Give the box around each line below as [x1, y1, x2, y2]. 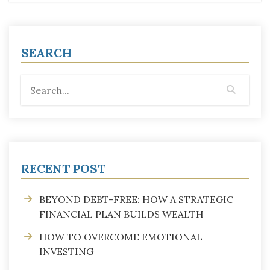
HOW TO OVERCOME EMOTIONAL [39, 230, 202, 243]
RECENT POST [21, 160, 105, 176]
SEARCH [21, 45, 72, 60]
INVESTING [39, 245, 93, 257]
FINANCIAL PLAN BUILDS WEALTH [39, 207, 204, 220]
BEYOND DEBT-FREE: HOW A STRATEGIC [39, 193, 233, 206]
